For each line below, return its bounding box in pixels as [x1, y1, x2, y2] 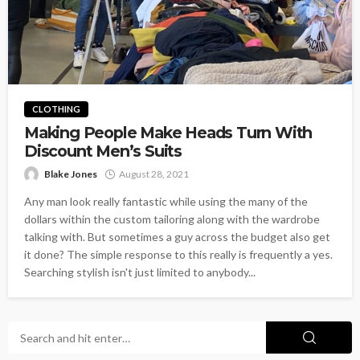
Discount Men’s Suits [24, 141, 182, 161]
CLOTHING [32, 104, 80, 114]
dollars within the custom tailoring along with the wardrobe [24, 212, 320, 226]
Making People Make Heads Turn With [24, 123, 313, 142]
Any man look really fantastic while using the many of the [24, 194, 308, 208]
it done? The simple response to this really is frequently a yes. [24, 247, 333, 261]
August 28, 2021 [119, 168, 189, 180]
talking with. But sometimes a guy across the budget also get [24, 230, 330, 243]
